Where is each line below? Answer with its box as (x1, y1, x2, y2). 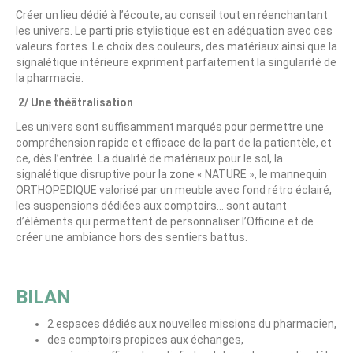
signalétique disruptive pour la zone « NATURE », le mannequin (16, 168, 327, 180)
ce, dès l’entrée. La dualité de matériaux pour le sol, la (16, 152, 283, 165)
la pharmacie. (16, 72, 84, 84)
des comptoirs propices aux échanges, (47, 333, 243, 346)
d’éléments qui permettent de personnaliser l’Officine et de (16, 215, 314, 228)
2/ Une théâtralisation (18, 96, 133, 109)
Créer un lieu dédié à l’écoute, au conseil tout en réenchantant (16, 9, 328, 21)
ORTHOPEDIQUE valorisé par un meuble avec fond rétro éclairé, (16, 184, 332, 196)
